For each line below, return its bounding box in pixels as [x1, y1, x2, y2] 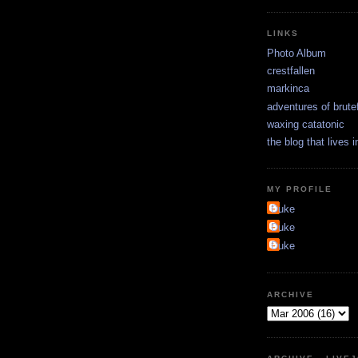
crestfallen [267, 65, 315, 78]
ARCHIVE [267, 289, 315, 299]
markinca [267, 82, 309, 95]
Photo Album [267, 46, 326, 59]
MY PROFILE [267, 185, 333, 194]
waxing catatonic [267, 117, 344, 130]
